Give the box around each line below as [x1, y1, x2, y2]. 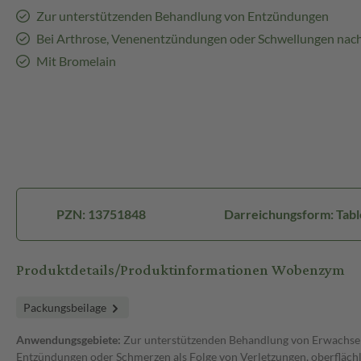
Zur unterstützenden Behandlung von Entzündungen [35, 8, 329, 24]
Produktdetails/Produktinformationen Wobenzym [16, 255, 345, 284]
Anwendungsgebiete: [16, 332, 121, 346]
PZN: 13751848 [56, 205, 146, 222]
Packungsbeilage [23, 300, 109, 314]
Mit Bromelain [35, 53, 116, 69]
